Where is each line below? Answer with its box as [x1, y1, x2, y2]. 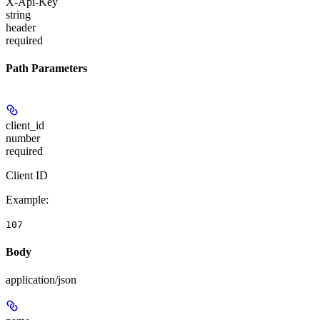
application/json [6, 274, 76, 286]
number [6, 131, 40, 144]
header [6, 21, 36, 34]
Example [6, 193, 46, 206]
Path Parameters [6, 62, 87, 75]
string [6, 8, 31, 21]
